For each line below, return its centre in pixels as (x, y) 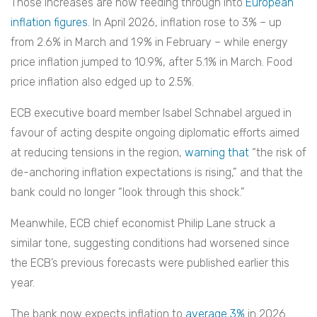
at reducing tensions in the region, (98, 153)
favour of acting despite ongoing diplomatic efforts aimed (155, 133)
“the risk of (278, 153)
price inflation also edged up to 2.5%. (105, 82)
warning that (217, 153)
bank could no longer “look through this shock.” (129, 192)
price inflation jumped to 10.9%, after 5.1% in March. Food (151, 62)
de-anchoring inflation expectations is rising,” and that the (157, 173)
